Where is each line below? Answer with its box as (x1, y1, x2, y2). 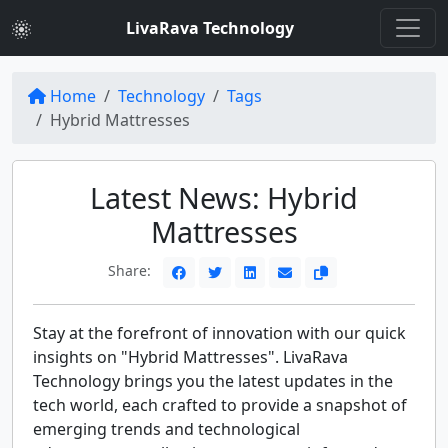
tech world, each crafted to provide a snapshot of (33, 394, 407, 416)
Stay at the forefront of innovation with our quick (33, 322, 406, 344)
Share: (107, 261, 155, 281)
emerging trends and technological (33, 418, 300, 440)
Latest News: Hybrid (90, 178, 358, 217)
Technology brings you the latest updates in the (33, 370, 393, 392)
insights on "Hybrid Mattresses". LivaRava (33, 346, 348, 368)
